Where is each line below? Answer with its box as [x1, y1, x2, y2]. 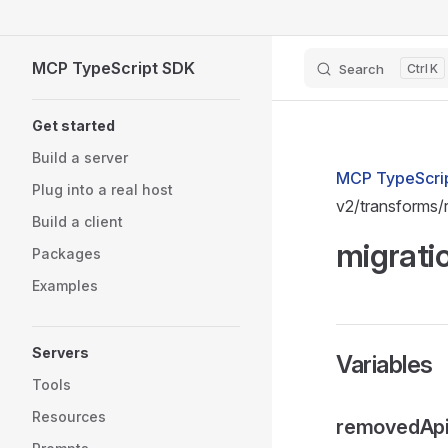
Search [339, 61, 384, 77]
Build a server [32, 149, 128, 166]
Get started [32, 117, 115, 134]
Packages [32, 245, 101, 262]
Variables [336, 350, 433, 379]
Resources [32, 408, 106, 425]
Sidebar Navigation [32, 102, 169, 122]
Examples [32, 277, 98, 294]
